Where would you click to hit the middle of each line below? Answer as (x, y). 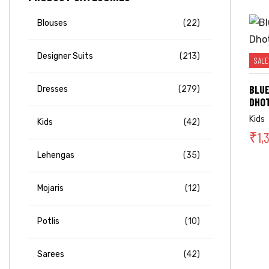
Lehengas (56, 156)
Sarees (51, 255)
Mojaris (50, 189)
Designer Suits (65, 56)
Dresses (53, 89)
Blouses (52, 23)
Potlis (48, 222)
